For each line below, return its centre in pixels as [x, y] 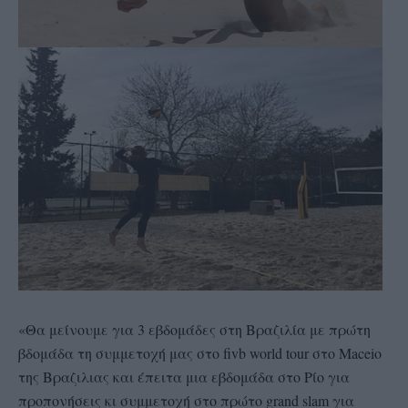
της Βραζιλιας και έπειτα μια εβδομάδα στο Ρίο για [184, 376]
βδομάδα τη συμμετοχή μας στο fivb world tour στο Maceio [200, 352]
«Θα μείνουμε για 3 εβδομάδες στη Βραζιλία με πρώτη [194, 329]
